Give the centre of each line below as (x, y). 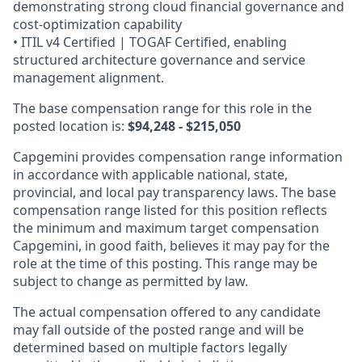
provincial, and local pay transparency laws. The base (175, 193)
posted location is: (70, 126)
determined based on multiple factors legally (150, 348)
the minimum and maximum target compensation (166, 228)
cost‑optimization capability (97, 25)
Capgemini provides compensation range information (178, 157)
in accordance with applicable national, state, (150, 175)
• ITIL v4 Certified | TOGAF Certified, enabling (150, 42)
